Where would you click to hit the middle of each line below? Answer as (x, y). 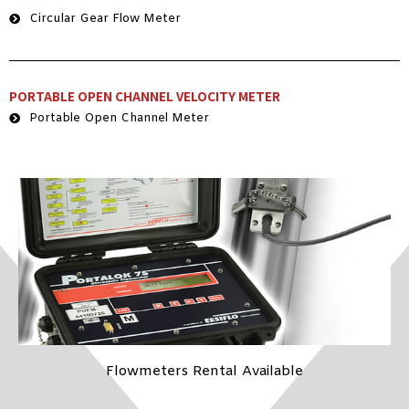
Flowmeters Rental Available (204, 371)
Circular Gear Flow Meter (105, 18)
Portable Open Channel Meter (119, 118)
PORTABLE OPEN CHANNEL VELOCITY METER (145, 96)
